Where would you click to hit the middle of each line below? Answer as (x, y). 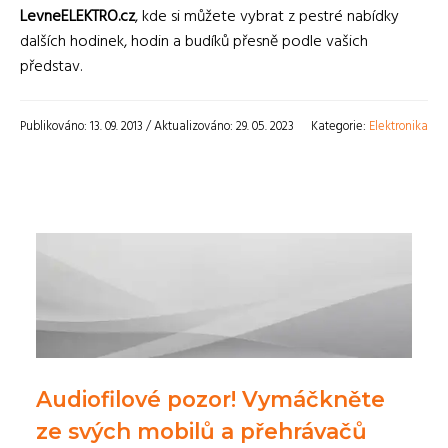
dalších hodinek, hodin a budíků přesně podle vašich (194, 42)
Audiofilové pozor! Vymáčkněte (210, 399)
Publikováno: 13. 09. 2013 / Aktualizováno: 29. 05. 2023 (157, 127)
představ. (51, 67)
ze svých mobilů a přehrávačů (201, 431)
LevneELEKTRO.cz (77, 17)
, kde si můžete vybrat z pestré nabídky (267, 17)
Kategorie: (340, 127)
